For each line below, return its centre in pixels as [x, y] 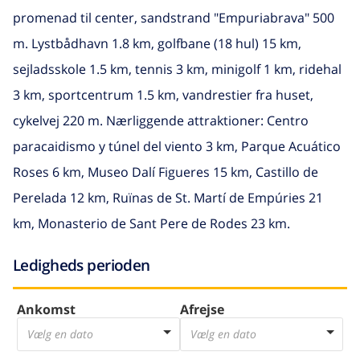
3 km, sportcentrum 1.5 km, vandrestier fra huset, [163, 94]
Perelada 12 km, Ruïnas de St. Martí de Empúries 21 [168, 197]
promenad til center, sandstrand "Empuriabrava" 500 [174, 17]
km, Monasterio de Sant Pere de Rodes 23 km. [151, 223]
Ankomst [46, 310]
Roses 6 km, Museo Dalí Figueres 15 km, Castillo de [166, 172]
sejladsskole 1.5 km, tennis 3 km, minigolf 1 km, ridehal [177, 69]
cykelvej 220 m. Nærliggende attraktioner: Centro [161, 120]
